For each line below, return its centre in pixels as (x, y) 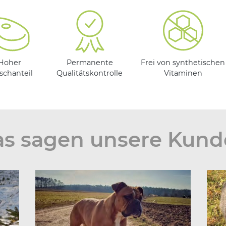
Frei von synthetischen (183, 63)
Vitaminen (183, 73)
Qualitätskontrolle (90, 73)
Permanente (90, 63)
